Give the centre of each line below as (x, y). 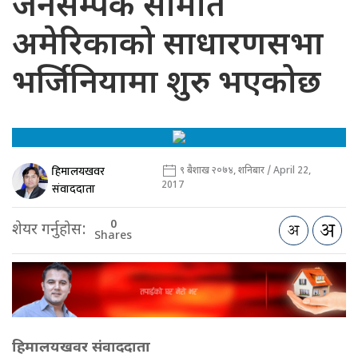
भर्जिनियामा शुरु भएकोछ (167, 85)
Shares (113, 236)
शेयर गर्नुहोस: (49, 230)
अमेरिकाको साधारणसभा (168, 47)
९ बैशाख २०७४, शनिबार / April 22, (244, 171)
